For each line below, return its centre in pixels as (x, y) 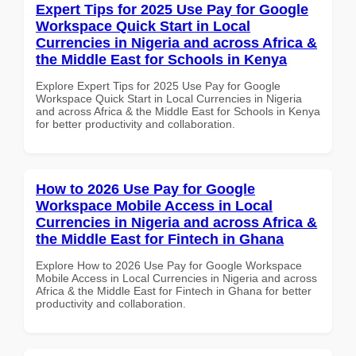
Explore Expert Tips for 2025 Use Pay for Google (158, 85)
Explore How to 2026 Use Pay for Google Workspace (169, 265)
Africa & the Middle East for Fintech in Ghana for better (174, 290)
